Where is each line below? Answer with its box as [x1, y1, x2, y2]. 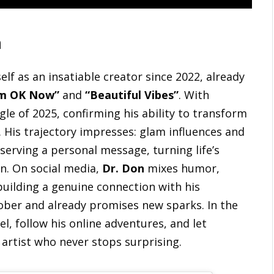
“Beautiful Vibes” [85, 87, 179, 103]
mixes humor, [144, 161, 220, 176]
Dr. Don [102, 161, 144, 176]
